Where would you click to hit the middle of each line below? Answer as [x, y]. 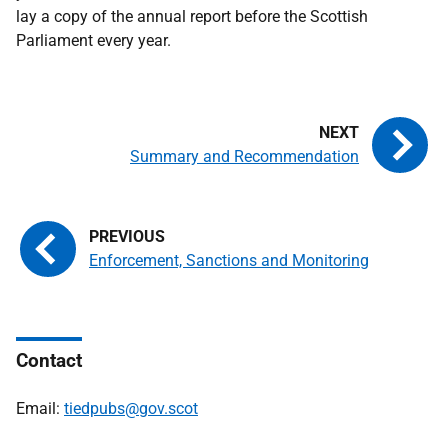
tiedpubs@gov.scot [131, 408]
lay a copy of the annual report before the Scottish [192, 16]
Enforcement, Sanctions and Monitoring [229, 260]
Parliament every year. [93, 40]
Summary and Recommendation [244, 156]
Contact [49, 360]
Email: [40, 408]
